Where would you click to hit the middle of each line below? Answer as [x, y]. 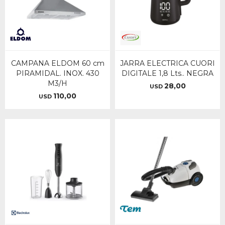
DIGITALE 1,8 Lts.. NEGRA [167, 73]
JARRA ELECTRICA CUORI [167, 63]
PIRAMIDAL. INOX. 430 [58, 73]
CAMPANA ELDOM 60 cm [58, 63]
